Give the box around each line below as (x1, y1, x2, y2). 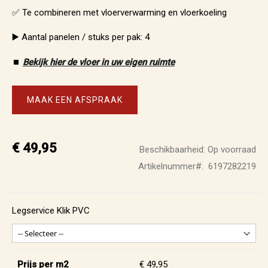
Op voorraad (208, 144, 256, 155)
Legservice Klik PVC (12, 205, 90, 216)
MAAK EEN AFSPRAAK (27, 95, 123, 105)
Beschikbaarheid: (139, 144, 205, 155)
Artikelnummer (138, 161, 196, 172)
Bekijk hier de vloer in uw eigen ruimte (23, 56, 175, 68)
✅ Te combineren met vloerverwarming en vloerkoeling (12, 7, 227, 18)
